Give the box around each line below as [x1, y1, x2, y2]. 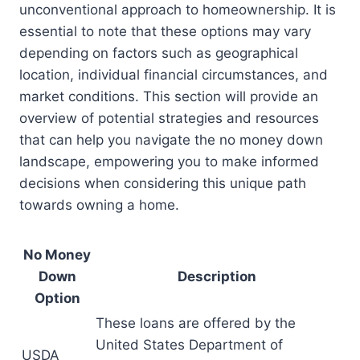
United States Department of [96, 337, 283, 354]
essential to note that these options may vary [19, 23, 311, 40]
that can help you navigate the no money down [19, 132, 323, 149]
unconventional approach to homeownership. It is [19, 2, 336, 18]
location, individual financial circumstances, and [19, 67, 328, 84]
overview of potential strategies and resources [19, 110, 319, 127]
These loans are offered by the [96, 315, 296, 332]
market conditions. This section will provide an [19, 88, 318, 105]
